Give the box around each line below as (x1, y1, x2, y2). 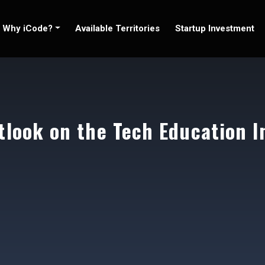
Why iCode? (2, 23, 53, 34)
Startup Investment (174, 23, 254, 34)
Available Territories (75, 23, 160, 34)
